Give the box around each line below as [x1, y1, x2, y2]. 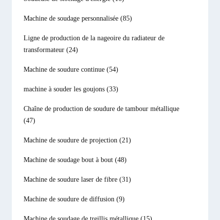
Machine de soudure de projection [24, 137, 119, 144]
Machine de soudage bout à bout [24, 156, 115, 164]
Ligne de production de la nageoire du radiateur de [24, 34, 165, 42]
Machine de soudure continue [24, 66, 107, 73]
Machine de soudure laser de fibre [24, 176, 119, 183]
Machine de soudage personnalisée [24, 15, 120, 22]
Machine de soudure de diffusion [24, 195, 116, 203]
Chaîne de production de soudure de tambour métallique [24, 105, 179, 112]
